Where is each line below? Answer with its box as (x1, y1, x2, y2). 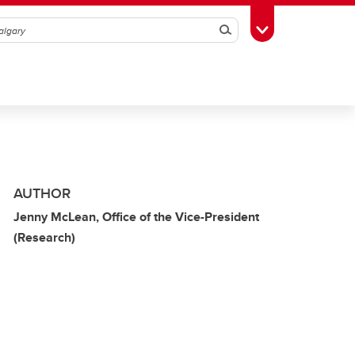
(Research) (13, 228, 75, 246)
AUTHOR (13, 183, 71, 204)
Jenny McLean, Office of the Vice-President (13, 208, 259, 226)
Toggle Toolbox (261, 20, 342, 37)
